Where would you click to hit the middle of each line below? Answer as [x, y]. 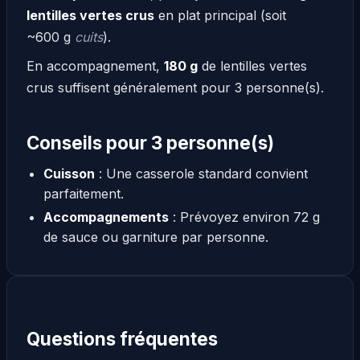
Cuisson [69, 173]
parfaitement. [83, 193]
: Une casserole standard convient [201, 173]
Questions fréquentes [122, 338]
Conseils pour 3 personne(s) [150, 142]
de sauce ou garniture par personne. [155, 237]
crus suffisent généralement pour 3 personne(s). [175, 88]
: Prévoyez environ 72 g [244, 217]
